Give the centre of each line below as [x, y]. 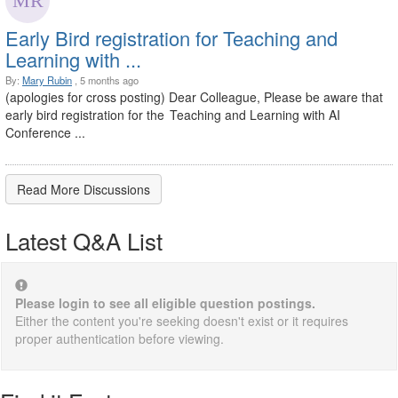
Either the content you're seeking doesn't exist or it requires [182, 321]
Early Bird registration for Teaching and [171, 38]
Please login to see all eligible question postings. [165, 303]
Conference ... [45, 133]
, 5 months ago [105, 80]
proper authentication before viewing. [119, 339]
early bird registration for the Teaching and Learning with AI [173, 115]
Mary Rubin [47, 80]
